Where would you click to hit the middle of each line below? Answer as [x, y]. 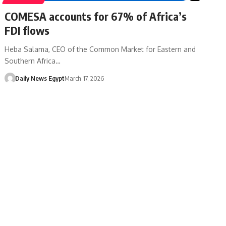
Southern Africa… [33, 61]
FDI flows [27, 30]
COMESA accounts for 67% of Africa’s [96, 16]
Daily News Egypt [40, 78]
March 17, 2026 [84, 78]
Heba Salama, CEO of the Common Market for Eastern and [100, 49]
